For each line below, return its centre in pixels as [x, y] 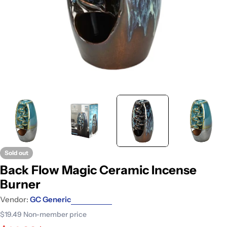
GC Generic [50, 199]
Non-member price [55, 214]
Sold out [16, 153]
